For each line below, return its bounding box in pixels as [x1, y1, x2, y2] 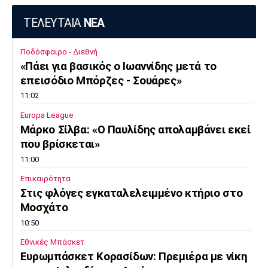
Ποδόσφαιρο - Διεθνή [20, 47, 98, 56]
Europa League [20, 110, 74, 120]
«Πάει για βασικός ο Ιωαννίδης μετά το [20, 59, 217, 73]
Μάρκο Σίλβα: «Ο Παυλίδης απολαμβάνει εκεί [20, 123, 251, 136]
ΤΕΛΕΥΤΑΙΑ [23, 16, 84, 30]
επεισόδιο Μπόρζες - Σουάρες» [20, 74, 182, 87]
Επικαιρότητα [20, 173, 71, 183]
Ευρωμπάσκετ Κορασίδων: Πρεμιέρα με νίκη [20, 249, 248, 263]
